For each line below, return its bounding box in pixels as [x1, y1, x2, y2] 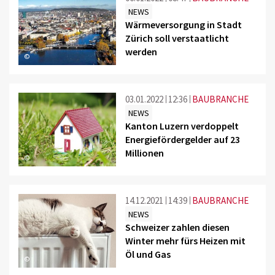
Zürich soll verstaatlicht [125, 31, 230, 44]
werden [125, 45, 158, 58]
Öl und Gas [125, 247, 171, 260]
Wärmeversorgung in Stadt [125, 18, 242, 31]
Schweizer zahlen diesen [125, 220, 230, 233]
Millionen [125, 146, 165, 159]
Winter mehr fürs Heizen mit [125, 234, 246, 247]
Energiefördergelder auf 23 [125, 133, 241, 145]
